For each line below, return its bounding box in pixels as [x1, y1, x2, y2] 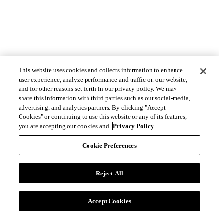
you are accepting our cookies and [19, 122, 111, 130]
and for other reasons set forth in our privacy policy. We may [19, 85, 177, 92]
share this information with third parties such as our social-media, [19, 94, 191, 102]
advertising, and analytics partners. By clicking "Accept [19, 104, 166, 111]
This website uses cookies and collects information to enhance [19, 66, 183, 74]
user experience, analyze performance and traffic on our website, [19, 76, 188, 83]
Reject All [95, 170, 124, 177]
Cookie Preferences [82, 142, 137, 149]
